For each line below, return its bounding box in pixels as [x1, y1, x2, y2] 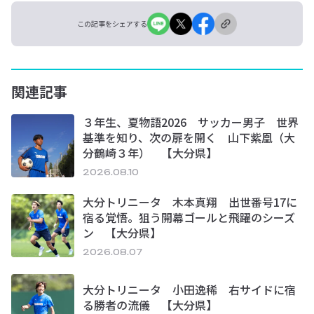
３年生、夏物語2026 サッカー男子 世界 [83, 114, 299, 131]
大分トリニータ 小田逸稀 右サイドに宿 [83, 281, 296, 299]
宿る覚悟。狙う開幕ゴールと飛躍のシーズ [83, 209, 295, 226]
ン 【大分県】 [83, 224, 161, 242]
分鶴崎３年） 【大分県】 [83, 144, 217, 162]
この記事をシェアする [77, 18, 147, 29]
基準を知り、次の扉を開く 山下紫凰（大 [83, 129, 295, 146]
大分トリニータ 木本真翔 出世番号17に [83, 193, 297, 211]
